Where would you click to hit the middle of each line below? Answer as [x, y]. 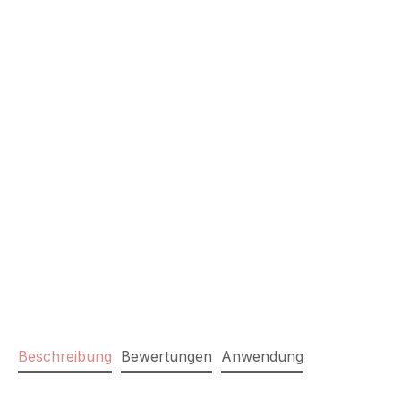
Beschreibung [65, 357]
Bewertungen [166, 357]
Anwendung [262, 357]
